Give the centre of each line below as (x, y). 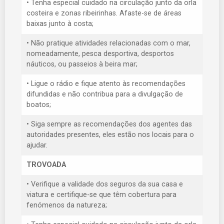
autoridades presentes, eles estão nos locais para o (110, 135)
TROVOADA (46, 165)
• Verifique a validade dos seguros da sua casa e (105, 184)
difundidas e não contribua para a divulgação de (105, 94)
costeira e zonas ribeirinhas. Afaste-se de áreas (104, 13)
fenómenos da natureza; (67, 205)
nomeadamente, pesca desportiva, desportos (100, 54)
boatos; (39, 105)
